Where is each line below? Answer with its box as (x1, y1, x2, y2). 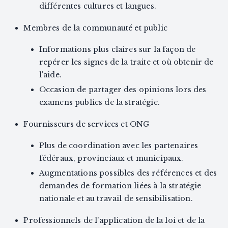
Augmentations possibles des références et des (39, 168, 217, 178)
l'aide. (39, 70, 62, 80)
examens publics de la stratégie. (39, 98, 160, 107)
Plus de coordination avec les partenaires (39, 141, 198, 151)
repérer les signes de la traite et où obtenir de (39, 58, 214, 67)
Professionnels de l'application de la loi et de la (23, 216, 205, 225)
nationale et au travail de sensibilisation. (39, 194, 193, 204)
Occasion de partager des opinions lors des (39, 85, 207, 95)
